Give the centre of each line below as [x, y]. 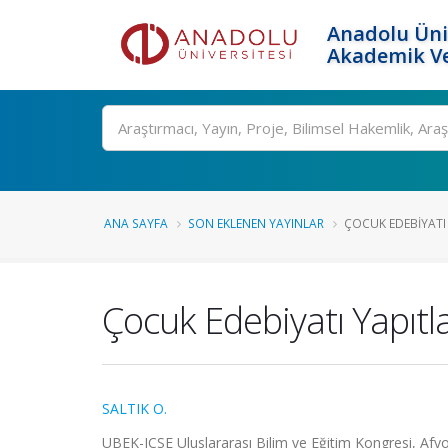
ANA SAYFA [136, 223]
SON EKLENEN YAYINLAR [256, 223]
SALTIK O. [134, 408]
